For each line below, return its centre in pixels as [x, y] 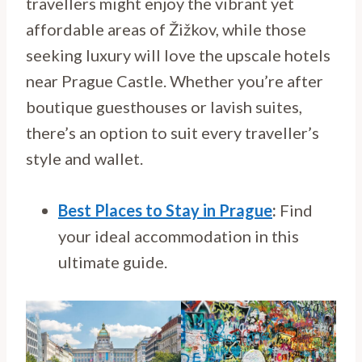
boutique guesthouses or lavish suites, [164, 106]
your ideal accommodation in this [179, 236]
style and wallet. [84, 158]
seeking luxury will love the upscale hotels [178, 55]
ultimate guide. [113, 261]
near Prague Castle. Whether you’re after [175, 80]
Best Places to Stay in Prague [165, 210]
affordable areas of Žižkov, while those [166, 29]
